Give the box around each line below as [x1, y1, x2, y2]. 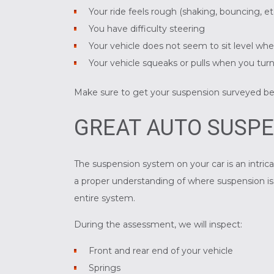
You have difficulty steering [89, 23, 206, 35]
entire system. [73, 193, 135, 204]
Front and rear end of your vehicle [89, 245, 234, 257]
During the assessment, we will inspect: [73, 219, 242, 231]
